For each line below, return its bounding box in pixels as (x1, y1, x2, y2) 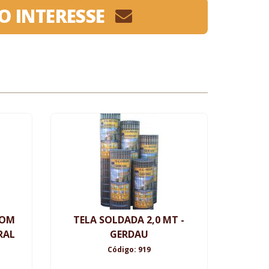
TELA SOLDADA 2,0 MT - (73, 213, 185, 227)
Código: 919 (107, 244, 151, 255)
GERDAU (109, 228, 148, 241)
